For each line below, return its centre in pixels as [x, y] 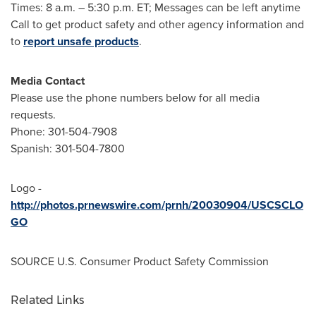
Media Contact [48, 81]
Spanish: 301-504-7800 [68, 148]
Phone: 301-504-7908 [64, 132]
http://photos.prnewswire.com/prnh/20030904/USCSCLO [157, 205]
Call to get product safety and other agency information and [157, 24]
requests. [33, 115]
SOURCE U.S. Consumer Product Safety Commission [140, 261]
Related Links [47, 300]
